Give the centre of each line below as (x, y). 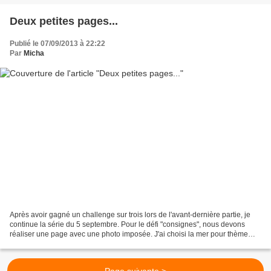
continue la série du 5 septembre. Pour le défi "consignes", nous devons (127, 225)
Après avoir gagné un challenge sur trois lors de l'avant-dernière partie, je (130, 215)
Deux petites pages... (64, 21)
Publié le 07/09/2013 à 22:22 (57, 43)
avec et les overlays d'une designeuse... (75, 244)
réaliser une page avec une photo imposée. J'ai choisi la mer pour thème (129, 234)
